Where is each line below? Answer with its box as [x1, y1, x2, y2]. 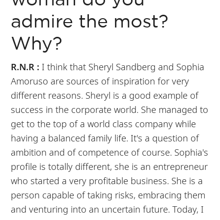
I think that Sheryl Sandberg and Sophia [42, 60, 205, 73]
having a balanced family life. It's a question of [11, 131, 199, 144]
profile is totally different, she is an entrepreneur [11, 160, 208, 172]
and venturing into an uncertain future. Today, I [11, 202, 204, 215]
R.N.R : [11, 60, 42, 73]
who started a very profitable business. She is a [11, 174, 203, 187]
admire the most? [11, 14, 169, 30]
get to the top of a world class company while [11, 117, 196, 130]
